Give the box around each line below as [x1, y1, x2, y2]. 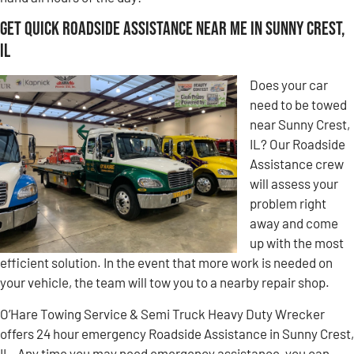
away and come [250, 215, 338, 232]
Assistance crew [250, 156, 344, 172]
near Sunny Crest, [250, 116, 350, 133]
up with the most [250, 235, 344, 251]
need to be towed [250, 96, 347, 113]
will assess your [250, 175, 338, 192]
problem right [250, 195, 326, 212]
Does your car [250, 77, 328, 93]
